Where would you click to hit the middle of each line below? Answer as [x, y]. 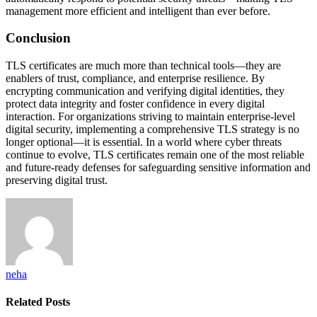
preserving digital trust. [57, 180]
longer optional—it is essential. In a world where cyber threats [144, 142]
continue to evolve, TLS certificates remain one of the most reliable [155, 155]
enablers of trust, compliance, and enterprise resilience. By [135, 79]
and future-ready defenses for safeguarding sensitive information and [158, 168]
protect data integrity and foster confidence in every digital [135, 104]
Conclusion [38, 38]
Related [25, 302]
